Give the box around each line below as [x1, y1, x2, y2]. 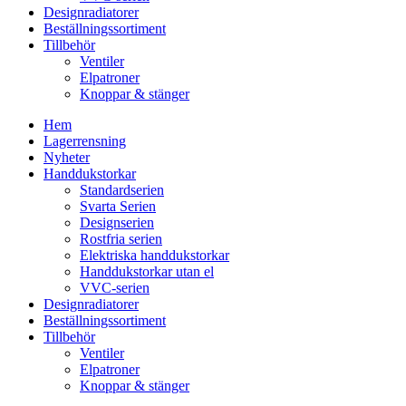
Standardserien [80, 182, 164, 198]
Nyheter [43, 150, 90, 166]
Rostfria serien [80, 231, 162, 247]
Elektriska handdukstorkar [80, 247, 229, 264]
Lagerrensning [43, 133, 126, 150]
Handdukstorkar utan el [80, 264, 214, 280]
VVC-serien [80, 280, 150, 296]
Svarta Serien [80, 198, 156, 215]
